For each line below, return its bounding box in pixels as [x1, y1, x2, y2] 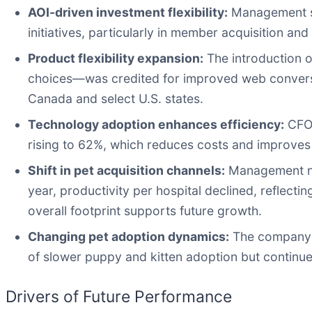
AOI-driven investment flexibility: [28, 4, 228, 19]
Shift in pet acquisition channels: [28, 162, 225, 178]
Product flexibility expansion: [28, 50, 203, 65]
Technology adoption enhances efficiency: [28, 116, 284, 132]
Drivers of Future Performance [6, 286, 232, 306]
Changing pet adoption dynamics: [28, 228, 229, 244]
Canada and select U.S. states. [28, 91, 203, 106]
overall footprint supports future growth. [28, 203, 262, 218]
